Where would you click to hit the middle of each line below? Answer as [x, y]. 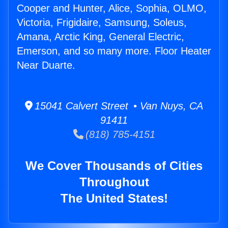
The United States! [114, 198]
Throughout [114, 182]
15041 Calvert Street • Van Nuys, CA [118, 106]
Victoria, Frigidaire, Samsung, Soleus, [102, 23]
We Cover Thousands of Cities [114, 166]
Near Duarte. [46, 65]
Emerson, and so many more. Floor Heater [114, 51]
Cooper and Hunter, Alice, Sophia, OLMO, [112, 8]
